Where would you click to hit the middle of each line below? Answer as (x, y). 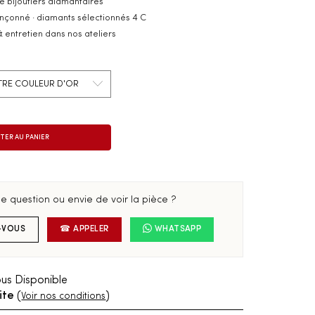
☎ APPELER (84, 229)
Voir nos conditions (64, 296)
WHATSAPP (178, 229)
